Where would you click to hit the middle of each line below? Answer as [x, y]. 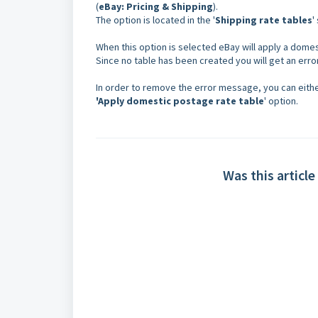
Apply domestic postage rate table [181, 101]
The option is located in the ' [155, 20]
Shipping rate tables [264, 20]
